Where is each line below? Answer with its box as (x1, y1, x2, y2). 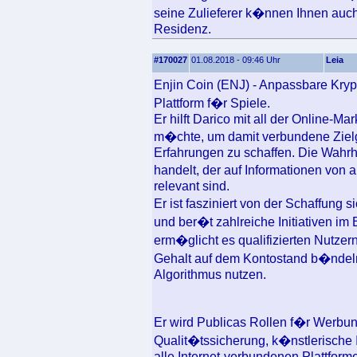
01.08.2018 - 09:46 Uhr (191, 55, 280, 65)
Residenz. (154, 22, 211, 36)
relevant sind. (154, 178, 229, 193)
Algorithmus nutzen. (154, 267, 266, 281)
